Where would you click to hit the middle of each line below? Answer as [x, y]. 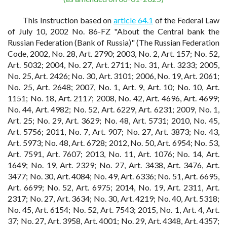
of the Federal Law [186, 20]
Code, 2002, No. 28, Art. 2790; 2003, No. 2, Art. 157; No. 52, [113, 53]
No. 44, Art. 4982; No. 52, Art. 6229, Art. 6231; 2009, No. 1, [113, 109]
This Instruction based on [68, 20]
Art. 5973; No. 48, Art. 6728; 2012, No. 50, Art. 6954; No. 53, [113, 143]
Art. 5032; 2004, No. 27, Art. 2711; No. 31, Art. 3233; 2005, [113, 65]
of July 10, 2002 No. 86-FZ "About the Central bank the [113, 31]
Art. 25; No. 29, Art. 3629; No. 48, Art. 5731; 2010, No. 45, [113, 120]
